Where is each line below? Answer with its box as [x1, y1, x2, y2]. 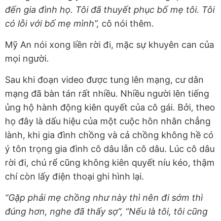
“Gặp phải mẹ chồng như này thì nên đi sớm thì [5, 192, 203, 203]
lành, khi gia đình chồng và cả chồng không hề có [5, 129, 214, 140]
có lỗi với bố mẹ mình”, [5, 18, 99, 29]
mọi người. [5, 53, 49, 64]
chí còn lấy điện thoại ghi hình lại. [5, 171, 147, 182]
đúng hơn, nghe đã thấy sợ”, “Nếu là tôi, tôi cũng [5, 206, 208, 217]
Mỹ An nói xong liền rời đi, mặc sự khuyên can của [5, 39, 214, 50]
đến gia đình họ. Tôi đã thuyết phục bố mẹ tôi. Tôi [5, 4, 215, 15]
